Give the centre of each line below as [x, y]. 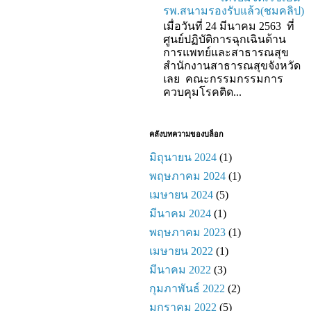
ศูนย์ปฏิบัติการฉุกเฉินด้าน [225, 40]
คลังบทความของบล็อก [186, 134]
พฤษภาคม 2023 [187, 232]
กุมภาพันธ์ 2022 [187, 288]
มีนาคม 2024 [180, 213]
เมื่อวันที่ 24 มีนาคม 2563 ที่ [229, 26]
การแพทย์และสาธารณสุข [227, 53]
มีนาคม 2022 [180, 269]
